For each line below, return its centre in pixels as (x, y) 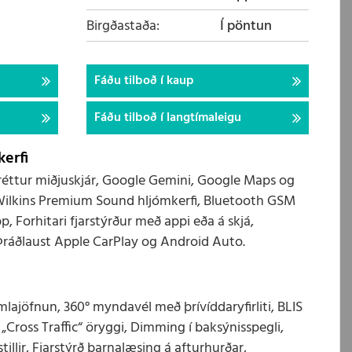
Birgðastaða (121, 26)
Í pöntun (246, 26)
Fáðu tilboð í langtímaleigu (168, 118)
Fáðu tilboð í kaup (144, 81)
